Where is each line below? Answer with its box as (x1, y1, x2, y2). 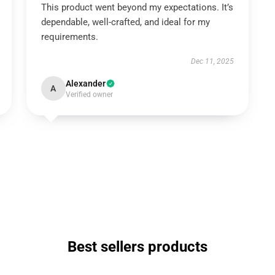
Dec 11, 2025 (191, 57, 234, 66)
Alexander (65, 79, 106, 88)
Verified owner (65, 90, 113, 99)
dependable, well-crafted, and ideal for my (41, 17, 210, 28)
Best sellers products (68, 238, 207, 255)
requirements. (41, 31, 98, 42)
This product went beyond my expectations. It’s (41, 2, 233, 13)
